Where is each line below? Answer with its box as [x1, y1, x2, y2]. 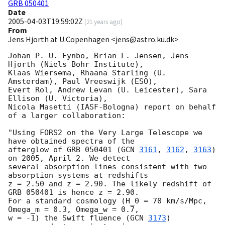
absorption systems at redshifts [8, 171, 153, 180]
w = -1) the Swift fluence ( [8, 213, 130, 223]
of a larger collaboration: [8, 111, 126, 121]
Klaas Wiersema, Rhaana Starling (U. [8, 68, 166, 78]
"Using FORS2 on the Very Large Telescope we [8, 128, 202, 138]
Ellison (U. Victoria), [8, 94, 112, 103]
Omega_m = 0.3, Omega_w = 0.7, [8, 205, 144, 214]
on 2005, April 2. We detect [8, 154, 135, 163]
